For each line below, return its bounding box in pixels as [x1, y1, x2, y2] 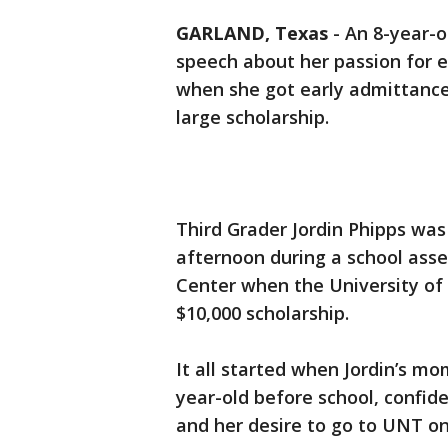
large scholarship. [176, 105, 329, 129]
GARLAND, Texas [176, 21, 328, 45]
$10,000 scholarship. [176, 301, 349, 325]
